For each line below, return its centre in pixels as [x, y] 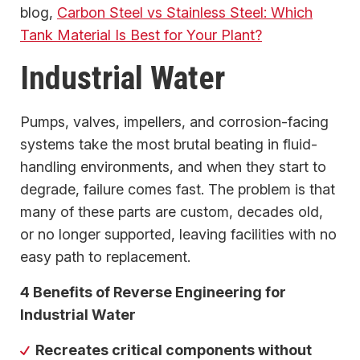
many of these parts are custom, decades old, [172, 211]
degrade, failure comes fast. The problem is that [178, 189]
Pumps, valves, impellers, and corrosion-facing [174, 121]
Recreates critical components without [174, 350]
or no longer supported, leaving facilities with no [178, 234]
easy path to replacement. [105, 256]
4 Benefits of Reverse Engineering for [153, 292]
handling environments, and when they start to [173, 166]
